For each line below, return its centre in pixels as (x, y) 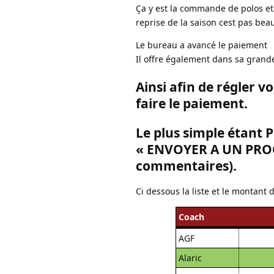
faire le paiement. (192, 103)
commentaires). (186, 165)
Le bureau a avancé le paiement (202, 45)
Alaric (190, 257)
